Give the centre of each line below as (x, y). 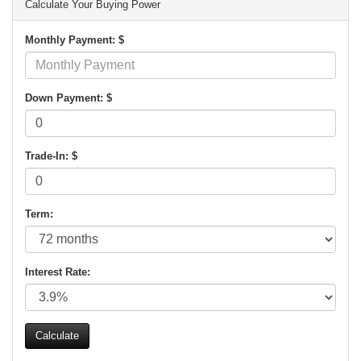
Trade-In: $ (51, 156)
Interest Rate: (58, 272)
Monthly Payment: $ (75, 39)
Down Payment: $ (68, 98)
